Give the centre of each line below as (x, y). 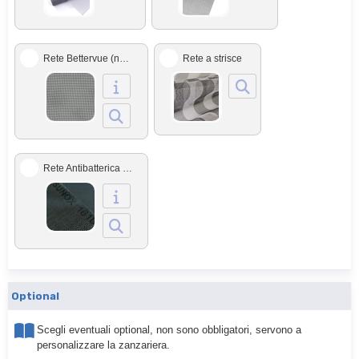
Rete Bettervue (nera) (124, 58)
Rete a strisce (212, 58)
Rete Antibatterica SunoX (127, 168)
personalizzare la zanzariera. (103, 345)
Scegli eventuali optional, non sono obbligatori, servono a (169, 330)
